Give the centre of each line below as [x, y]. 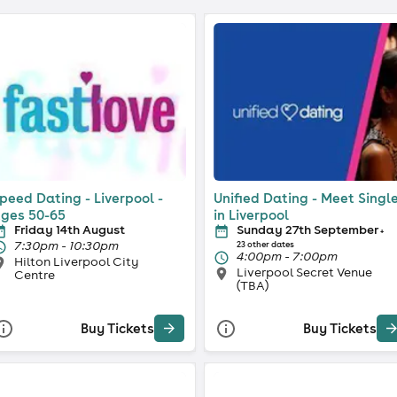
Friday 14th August [69, 229]
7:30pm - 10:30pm [66, 245]
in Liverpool [251, 214]
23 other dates [265, 244]
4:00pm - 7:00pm [287, 256]
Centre [34, 274]
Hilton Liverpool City [76, 261]
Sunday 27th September [307, 229]
